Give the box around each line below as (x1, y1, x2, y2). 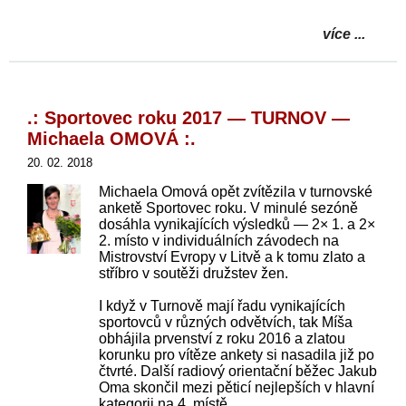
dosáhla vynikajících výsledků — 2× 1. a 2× (99, 216, 376, 232)
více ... (323, 25, 365, 42)
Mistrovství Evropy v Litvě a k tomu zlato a (99, 248, 366, 265)
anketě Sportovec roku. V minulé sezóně (99, 199, 359, 216)
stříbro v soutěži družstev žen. (99, 265, 289, 281)
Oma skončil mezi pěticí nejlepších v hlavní (99, 379, 375, 395)
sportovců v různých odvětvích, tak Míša (99, 314, 353, 330)
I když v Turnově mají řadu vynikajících (99, 297, 346, 314)
